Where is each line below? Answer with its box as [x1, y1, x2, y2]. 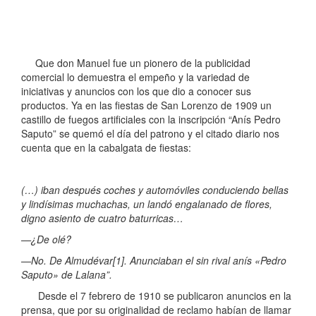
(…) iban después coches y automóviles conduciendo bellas [21, 183, 288, 197]
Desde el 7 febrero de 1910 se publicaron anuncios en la [21, 288, 291, 303]
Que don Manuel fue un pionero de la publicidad [21, 56, 250, 71]
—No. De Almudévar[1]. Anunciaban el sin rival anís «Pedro [21, 253, 286, 268]
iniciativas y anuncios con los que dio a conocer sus [21, 84, 251, 99]
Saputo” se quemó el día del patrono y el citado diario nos [21, 126, 279, 141]
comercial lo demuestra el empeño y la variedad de [21, 70, 250, 85]
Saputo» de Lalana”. [21, 267, 112, 282]
